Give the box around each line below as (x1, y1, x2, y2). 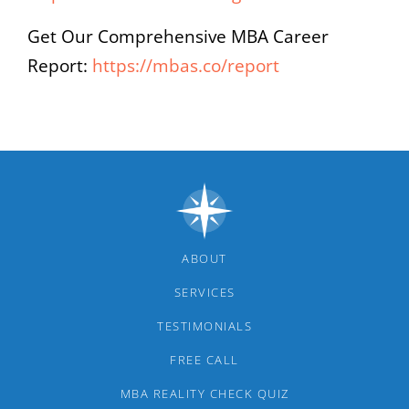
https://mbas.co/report (92, 53, 279, 78)
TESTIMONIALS (157, 317, 252, 334)
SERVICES (173, 283, 236, 300)
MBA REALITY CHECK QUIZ (120, 384, 289, 402)
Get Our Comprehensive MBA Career (27, 24, 329, 48)
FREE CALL (170, 351, 239, 368)
